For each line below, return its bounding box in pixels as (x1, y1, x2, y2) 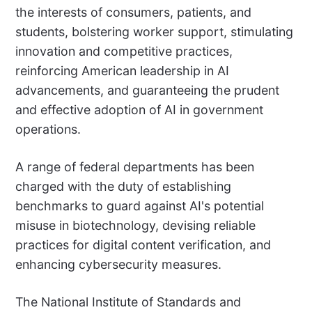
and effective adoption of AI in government (15, 102, 263, 117)
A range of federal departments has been (15, 159, 254, 174)
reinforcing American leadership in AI (15, 63, 229, 78)
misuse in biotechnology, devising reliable (15, 217, 256, 233)
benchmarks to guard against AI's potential (15, 198, 264, 213)
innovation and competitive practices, (15, 43, 233, 58)
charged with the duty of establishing (15, 178, 231, 194)
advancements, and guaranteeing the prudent (15, 82, 279, 97)
